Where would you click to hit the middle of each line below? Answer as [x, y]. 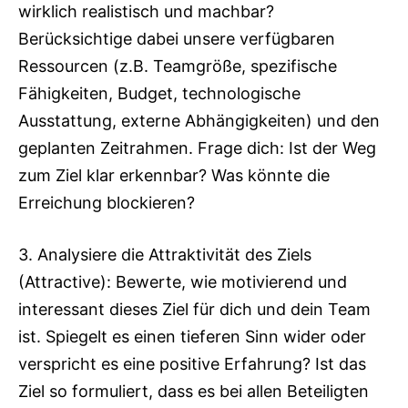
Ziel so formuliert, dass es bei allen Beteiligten [194, 391]
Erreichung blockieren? [107, 203]
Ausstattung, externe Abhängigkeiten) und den [199, 121]
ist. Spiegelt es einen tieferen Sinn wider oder [192, 337]
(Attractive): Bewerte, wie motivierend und [183, 282]
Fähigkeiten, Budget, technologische [159, 93]
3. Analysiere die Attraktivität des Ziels [165, 255]
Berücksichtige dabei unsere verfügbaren [177, 39]
